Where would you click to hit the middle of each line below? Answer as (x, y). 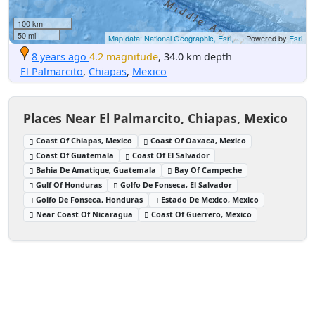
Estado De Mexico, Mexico (210, 199)
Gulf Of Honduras (69, 184)
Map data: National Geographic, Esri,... (174, 38)
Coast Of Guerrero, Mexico (202, 214)
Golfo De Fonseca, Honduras (90, 199)
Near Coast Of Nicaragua (85, 214)
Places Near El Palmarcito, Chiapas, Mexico (155, 118)
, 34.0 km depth (195, 56)
